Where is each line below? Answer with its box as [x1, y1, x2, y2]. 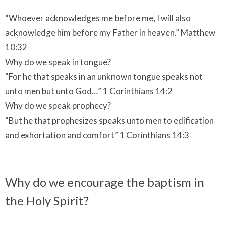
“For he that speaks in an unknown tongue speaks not [5, 71, 203, 82]
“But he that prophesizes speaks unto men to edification [5, 115, 214, 126]
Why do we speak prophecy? [5, 100, 111, 111]
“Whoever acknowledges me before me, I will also [5, 12, 191, 23]
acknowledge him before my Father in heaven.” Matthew [5, 27, 215, 38]
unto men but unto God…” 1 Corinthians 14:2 [5, 85, 173, 96]
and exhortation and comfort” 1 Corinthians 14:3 [5, 129, 189, 140]
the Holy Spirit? [5, 193, 89, 208]
